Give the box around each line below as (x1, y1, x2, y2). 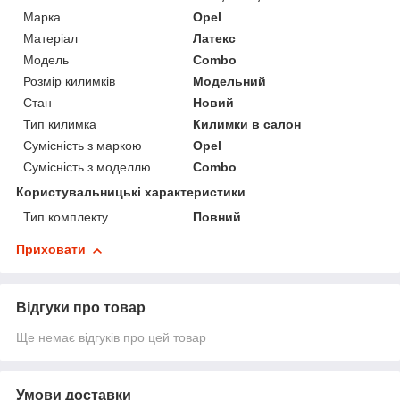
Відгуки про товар (16, 300, 146, 316)
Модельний (193, 74, 267, 89)
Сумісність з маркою (23, 138, 142, 154)
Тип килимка (23, 117, 96, 132)
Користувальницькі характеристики (16, 185, 246, 200)
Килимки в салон (193, 117, 302, 132)
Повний (193, 210, 242, 225)
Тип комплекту (23, 210, 108, 225)
